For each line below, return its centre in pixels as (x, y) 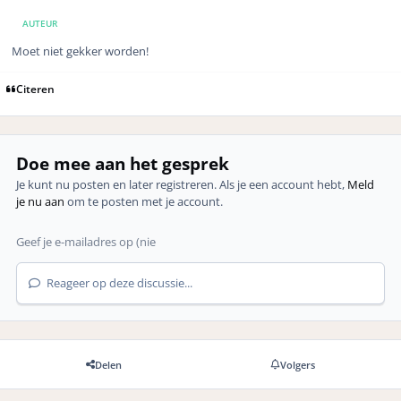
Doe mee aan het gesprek (123, 164)
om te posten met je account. (144, 202)
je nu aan (41, 202)
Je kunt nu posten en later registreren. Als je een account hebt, (182, 185)
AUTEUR (39, 23)
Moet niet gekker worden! (80, 51)
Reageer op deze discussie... (119, 283)
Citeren (36, 88)
